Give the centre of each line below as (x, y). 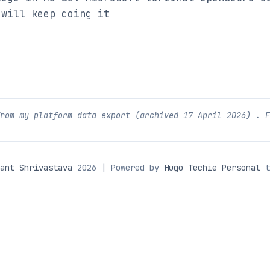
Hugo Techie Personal (212, 167)
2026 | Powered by (118, 167)
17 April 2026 (215, 115)
